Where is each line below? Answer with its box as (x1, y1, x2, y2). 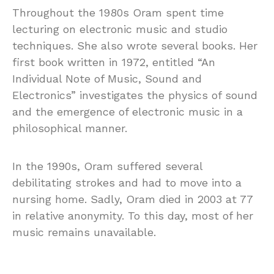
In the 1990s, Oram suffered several (12, 159, 202, 172)
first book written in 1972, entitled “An (12, 55, 215, 68)
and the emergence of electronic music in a (12, 105, 243, 118)
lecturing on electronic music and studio (12, 22, 228, 35)
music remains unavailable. (12, 225, 156, 239)
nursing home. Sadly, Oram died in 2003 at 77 (12, 192, 253, 206)
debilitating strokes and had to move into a (12, 176, 242, 189)
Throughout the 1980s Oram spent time (12, 6, 224, 19)
